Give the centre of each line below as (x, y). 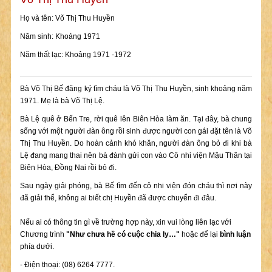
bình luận (235, 234)
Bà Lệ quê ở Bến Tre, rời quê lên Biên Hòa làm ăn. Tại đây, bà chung (136, 119)
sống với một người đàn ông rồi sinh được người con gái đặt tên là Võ (136, 131)
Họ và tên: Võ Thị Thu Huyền (67, 18)
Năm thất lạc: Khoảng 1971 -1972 (75, 55)
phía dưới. (37, 246)
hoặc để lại (199, 234)
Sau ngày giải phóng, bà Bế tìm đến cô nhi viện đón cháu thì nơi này (136, 186)
